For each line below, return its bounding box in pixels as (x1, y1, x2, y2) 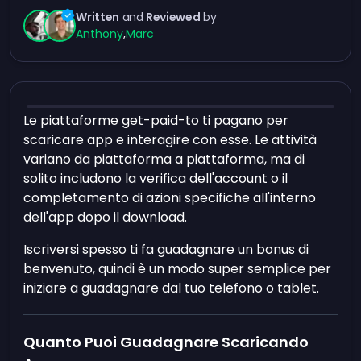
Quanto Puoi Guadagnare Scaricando (23, 332, 309, 352)
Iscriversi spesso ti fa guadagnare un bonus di (23, 240, 309, 259)
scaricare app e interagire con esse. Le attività (23, 131, 317, 149)
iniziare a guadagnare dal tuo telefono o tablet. (23, 279, 320, 297)
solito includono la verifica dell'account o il (23, 169, 288, 188)
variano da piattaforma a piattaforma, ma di (23, 150, 305, 168)
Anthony (76, 26, 124, 42)
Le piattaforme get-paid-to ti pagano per (23, 111, 289, 130)
